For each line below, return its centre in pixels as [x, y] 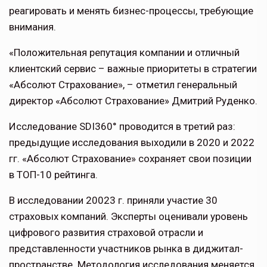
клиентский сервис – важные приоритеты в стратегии [133, 69]
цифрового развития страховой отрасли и [106, 233]
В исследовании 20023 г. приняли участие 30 [113, 201]
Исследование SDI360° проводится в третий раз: [122, 127]
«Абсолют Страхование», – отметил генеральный [123, 85]
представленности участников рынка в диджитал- [126, 249]
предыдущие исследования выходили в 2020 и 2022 [132, 143]
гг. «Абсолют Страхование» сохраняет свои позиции [130, 159]
